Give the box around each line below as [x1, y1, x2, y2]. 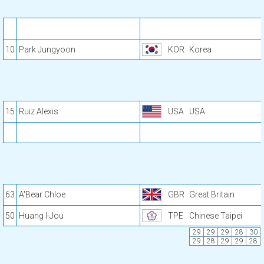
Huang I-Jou [19, 211, 64, 220]
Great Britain [189, 190, 235, 199]
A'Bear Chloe [19, 190, 65, 199]
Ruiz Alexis [19, 107, 58, 116]
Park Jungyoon [19, 45, 75, 54]
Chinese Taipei [189, 211, 242, 220]
